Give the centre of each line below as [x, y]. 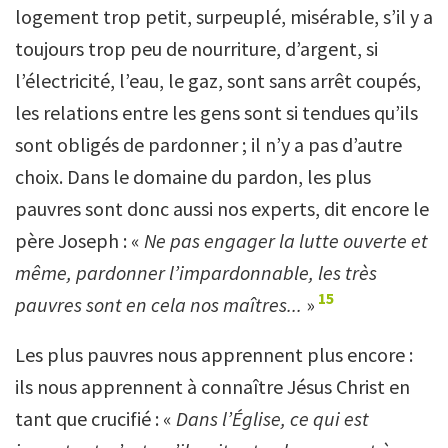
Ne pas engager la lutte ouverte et [286, 240]
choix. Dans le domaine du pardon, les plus [193, 176]
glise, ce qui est [305, 418]
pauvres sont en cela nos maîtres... [158, 304]
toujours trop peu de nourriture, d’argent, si [196, 48]
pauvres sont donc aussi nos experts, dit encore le [222, 208]
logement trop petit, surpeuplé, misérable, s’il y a [224, 16]
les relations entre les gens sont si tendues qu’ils [216, 112]
